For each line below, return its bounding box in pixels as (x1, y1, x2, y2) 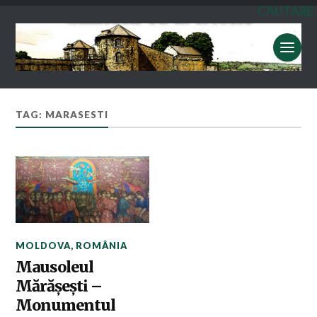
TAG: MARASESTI (16, 109, 109, 121)
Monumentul (16, 296, 116, 316)
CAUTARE (258, 4, 313, 18)
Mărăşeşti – (16, 277, 103, 296)
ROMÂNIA (76, 240, 128, 252)
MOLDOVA (16, 240, 71, 252)
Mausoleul (16, 258, 94, 277)
